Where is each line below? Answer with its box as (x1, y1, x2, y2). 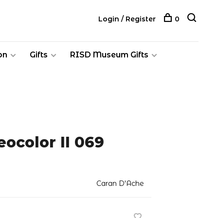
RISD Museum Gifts (70, 50, 148, 59)
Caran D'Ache (96, 179, 144, 188)
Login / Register (98, 15, 156, 23)
